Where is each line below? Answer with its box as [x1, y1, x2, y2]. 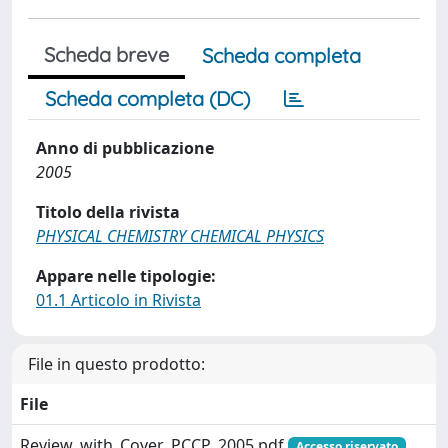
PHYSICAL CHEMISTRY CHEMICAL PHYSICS [36, 225, 324, 247]
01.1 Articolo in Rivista [36, 289, 201, 311]
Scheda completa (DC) [45, 86, 250, 111]
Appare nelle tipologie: [36, 265, 216, 287]
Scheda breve [44, 42, 169, 67]
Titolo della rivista [36, 201, 180, 223]
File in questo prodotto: [28, 353, 205, 375]
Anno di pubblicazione [36, 137, 214, 159]
